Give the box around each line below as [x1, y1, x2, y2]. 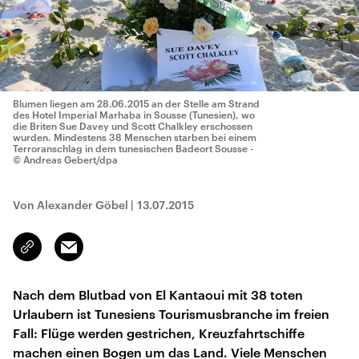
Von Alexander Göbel [13, 198, 128, 212]
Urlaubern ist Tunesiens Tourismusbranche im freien [13, 306, 329, 321]
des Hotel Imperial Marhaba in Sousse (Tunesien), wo [13, 109, 255, 120]
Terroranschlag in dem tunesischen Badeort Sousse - [13, 143, 253, 154]
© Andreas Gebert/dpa [13, 154, 118, 165]
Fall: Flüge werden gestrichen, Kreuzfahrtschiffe [13, 325, 305, 341]
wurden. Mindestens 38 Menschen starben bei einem [13, 131, 256, 143]
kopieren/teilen [27, 248, 103, 260]
